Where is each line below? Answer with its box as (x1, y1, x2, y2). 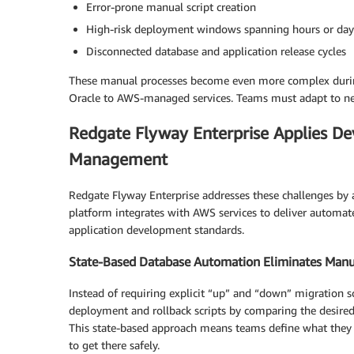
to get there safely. (69, 338, 160, 352)
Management (69, 149, 168, 170)
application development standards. (69, 222, 244, 236)
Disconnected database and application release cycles (86, 43, 346, 58)
